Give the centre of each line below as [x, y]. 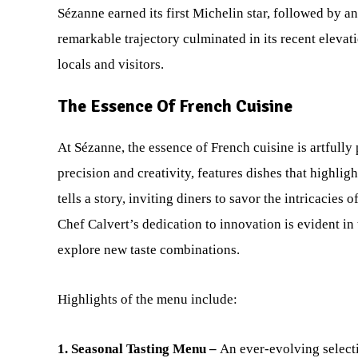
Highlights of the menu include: [147, 299]
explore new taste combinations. [149, 250]
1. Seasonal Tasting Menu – [137, 349]
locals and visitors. [111, 64]
